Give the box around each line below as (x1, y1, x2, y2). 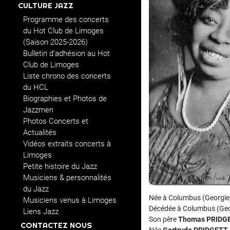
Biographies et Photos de (23, 94, 107, 103)
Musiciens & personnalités (23, 173, 111, 182)
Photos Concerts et (23, 117, 88, 126)
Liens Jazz (23, 207, 59, 216)
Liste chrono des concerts (23, 71, 111, 81)
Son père (149, 215, 178, 223)
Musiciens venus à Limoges (23, 196, 117, 205)
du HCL (23, 83, 48, 92)
